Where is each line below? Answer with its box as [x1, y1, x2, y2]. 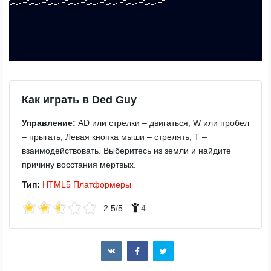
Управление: [22, 118, 76, 128]
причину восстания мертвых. [22, 160, 136, 169]
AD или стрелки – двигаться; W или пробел [76, 118, 249, 128]
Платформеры [73, 180, 131, 189]
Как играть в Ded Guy [22, 94, 137, 106]
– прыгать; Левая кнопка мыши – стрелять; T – [22, 132, 207, 142]
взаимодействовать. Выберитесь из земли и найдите [22, 146, 231, 155]
